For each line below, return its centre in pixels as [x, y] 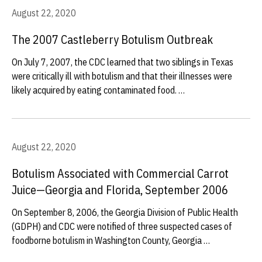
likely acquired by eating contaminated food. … [98, 90]
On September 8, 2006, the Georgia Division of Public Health [125, 212]
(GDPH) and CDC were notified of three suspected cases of [122, 226]
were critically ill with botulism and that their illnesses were [122, 76]
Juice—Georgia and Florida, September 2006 [120, 190]
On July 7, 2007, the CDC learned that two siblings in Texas [123, 62]
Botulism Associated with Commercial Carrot [120, 173]
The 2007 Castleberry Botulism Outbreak [112, 39]
